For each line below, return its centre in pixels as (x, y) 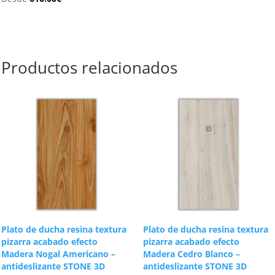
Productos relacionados (90, 67)
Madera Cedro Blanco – (191, 254)
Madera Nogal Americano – (59, 254)
